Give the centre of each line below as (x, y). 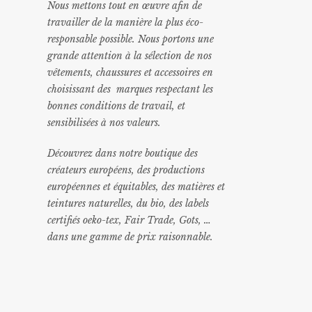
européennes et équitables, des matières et (136, 187)
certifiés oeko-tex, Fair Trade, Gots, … (129, 220)
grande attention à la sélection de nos (129, 56)
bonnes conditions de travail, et (116, 107)
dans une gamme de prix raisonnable (128, 237)
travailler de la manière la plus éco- (125, 23)
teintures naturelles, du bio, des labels (128, 203)
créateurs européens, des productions (126, 170)
